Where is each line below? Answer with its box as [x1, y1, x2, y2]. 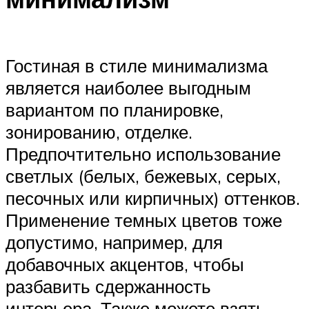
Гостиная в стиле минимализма [6, 54, 268, 77]
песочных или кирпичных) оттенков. [6, 187, 300, 210]
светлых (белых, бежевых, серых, [6, 165, 281, 188]
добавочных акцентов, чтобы [6, 253, 244, 276]
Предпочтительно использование [6, 143, 281, 166]
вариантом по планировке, [6, 99, 223, 121]
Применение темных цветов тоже [6, 209, 282, 232]
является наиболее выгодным [6, 77, 251, 99]
